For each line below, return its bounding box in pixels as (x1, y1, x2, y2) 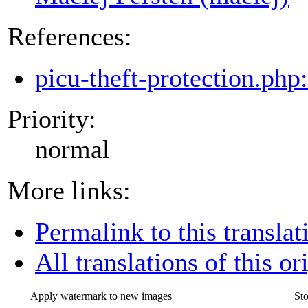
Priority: (8, 104, 96, 133)
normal (35, 134, 110, 164)
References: (8, 21, 132, 51)
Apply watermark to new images (30, 290, 172, 302)
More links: (8, 175, 131, 205)
